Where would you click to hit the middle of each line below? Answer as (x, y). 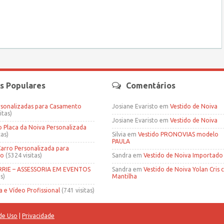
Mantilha (124, 176)
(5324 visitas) (23, 155)
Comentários (151, 85)
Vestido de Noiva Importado (183, 155)
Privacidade (38, 215)
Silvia (119, 134)
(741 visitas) (77, 190)
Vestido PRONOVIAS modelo (178, 134)
